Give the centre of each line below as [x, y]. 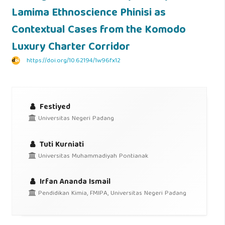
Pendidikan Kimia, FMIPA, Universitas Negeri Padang [111, 194]
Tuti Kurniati [61, 145]
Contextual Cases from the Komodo [98, 31]
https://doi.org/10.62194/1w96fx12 [73, 61]
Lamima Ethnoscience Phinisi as [88, 14]
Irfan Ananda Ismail [74, 182]
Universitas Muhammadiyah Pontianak [92, 156]
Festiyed [54, 107]
